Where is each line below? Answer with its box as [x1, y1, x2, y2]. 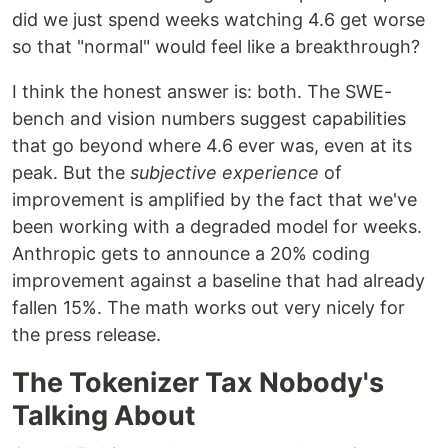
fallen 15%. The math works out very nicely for [12, 297, 405, 319]
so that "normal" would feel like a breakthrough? [12, 36, 420, 58]
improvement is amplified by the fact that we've [12, 189, 417, 211]
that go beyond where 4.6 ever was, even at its [12, 135, 412, 157]
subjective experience [130, 162, 319, 184]
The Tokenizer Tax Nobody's [12, 366, 384, 400]
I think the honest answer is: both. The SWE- [12, 81, 392, 103]
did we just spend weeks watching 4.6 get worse [12, 9, 425, 31]
